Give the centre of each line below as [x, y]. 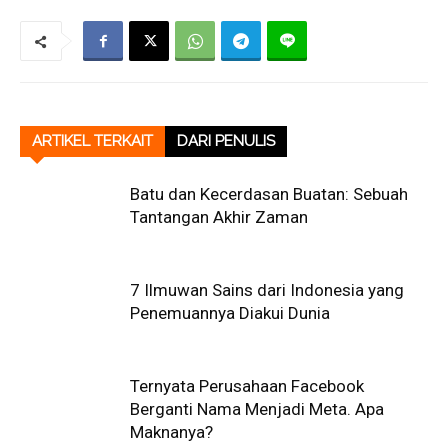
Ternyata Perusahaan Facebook [247, 386]
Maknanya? [171, 432]
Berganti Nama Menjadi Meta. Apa [257, 409]
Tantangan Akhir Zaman [219, 217]
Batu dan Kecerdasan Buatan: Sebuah [269, 194]
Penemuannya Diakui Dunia [230, 313]
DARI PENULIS [226, 141]
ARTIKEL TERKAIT [92, 141]
